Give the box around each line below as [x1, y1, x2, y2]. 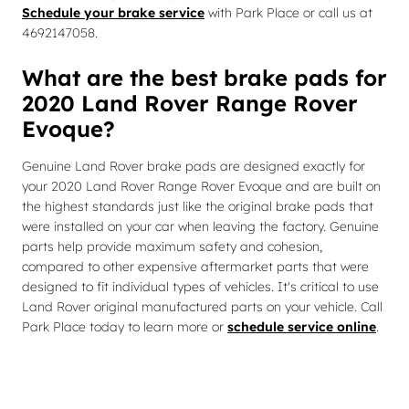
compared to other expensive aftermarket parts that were [22, 258, 369, 275]
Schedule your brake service [22, 5, 204, 21]
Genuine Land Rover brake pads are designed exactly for [22, 158, 365, 174]
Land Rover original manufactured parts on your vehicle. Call [22, 299, 383, 315]
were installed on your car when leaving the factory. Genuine [22, 218, 379, 235]
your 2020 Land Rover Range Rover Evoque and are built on [22, 178, 381, 194]
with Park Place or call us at [204, 5, 372, 21]
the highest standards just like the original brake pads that [22, 198, 373, 215]
